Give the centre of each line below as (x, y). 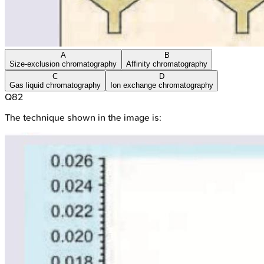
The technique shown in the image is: (83, 117)
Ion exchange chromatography (162, 85)
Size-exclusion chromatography (63, 64)
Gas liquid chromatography (55, 85)
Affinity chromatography (167, 64)
